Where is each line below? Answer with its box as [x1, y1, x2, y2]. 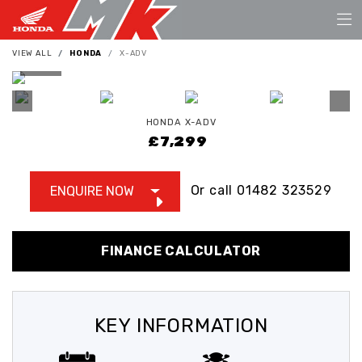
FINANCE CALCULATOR [100, 242, 262, 259]
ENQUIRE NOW [50, 183, 135, 199]
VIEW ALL [12, 48, 53, 57]
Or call [190, 182, 238, 198]
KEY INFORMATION [94, 314, 268, 337]
